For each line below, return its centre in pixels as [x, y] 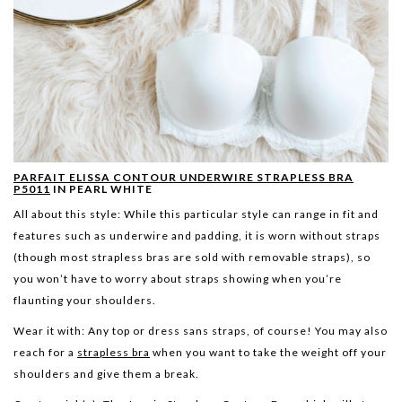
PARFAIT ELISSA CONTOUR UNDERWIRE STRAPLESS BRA [184, 178]
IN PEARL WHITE [101, 189]
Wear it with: [49, 331]
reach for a [45, 353]
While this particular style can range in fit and [251, 214]
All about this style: [69, 214]
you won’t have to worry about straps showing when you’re [178, 279]
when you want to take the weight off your [268, 353]
